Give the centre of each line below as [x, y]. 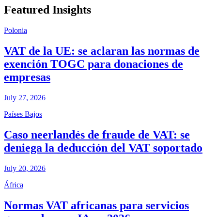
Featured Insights [47, 10]
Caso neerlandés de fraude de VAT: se [97, 135]
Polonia [15, 31]
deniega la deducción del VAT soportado [103, 148]
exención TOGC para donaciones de [93, 64]
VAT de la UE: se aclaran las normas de [102, 51]
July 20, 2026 [25, 168]
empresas [27, 77]
